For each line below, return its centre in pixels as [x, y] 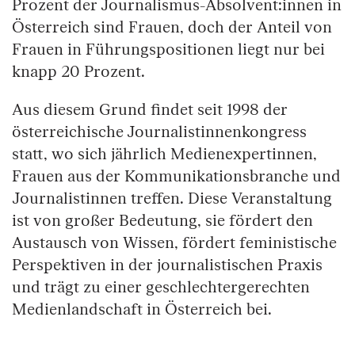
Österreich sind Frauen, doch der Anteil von [172, 27]
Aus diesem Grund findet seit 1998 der [150, 110]
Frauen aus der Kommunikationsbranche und [176, 176]
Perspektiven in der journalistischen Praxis [167, 265]
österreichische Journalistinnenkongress [159, 132]
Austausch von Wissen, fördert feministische [174, 243]
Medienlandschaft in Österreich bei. [142, 309]
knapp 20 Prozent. [80, 72]
